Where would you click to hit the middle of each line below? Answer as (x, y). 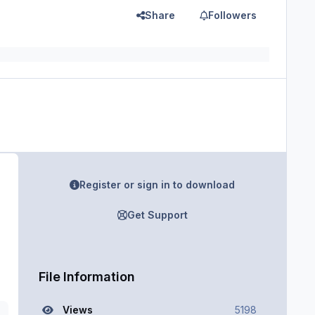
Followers (233, 15)
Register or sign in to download (157, 185)
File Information (86, 276)
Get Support (157, 214)
